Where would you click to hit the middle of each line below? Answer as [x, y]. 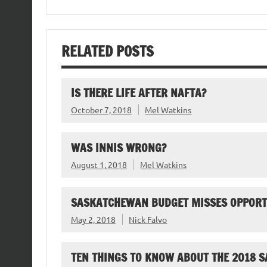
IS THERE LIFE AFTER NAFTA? [138, 93]
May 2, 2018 [93, 219]
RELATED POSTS [107, 51]
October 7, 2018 [101, 110]
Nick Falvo [148, 219]
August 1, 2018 [99, 165]
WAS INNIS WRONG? [118, 148]
